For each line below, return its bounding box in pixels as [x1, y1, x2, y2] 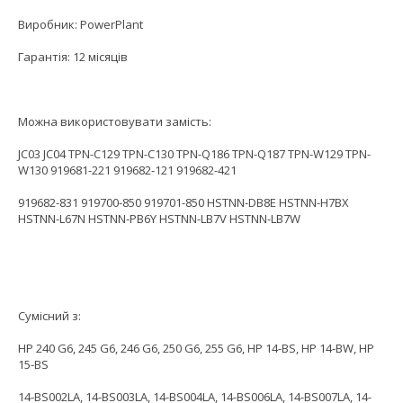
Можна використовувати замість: [18, 113, 211, 130]
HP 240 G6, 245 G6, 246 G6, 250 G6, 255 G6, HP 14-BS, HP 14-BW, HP [18, 340, 374, 357]
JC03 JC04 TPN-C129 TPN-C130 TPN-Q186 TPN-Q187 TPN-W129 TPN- [18, 146, 371, 163]
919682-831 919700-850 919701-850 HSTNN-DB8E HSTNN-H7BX [18, 194, 349, 211]
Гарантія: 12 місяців [18, 49, 128, 66]
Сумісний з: [18, 308, 81, 325]
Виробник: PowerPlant [18, 16, 143, 33]
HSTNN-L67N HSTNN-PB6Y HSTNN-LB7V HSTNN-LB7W [18, 210, 300, 228]
